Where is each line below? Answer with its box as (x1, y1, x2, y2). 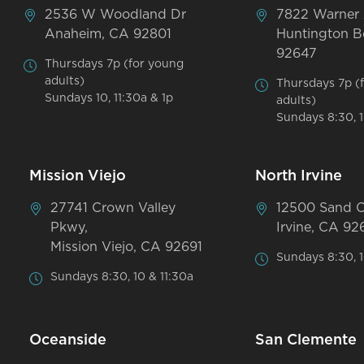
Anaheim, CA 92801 (44, 27, 171, 41)
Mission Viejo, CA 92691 (50, 240, 203, 253)
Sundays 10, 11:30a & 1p (44, 92, 173, 104)
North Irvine (255, 168, 343, 184)
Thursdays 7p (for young (44, 58, 184, 70)
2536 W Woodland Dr (44, 7, 186, 21)
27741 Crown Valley (50, 201, 176, 214)
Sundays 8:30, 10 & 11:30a (50, 271, 194, 283)
